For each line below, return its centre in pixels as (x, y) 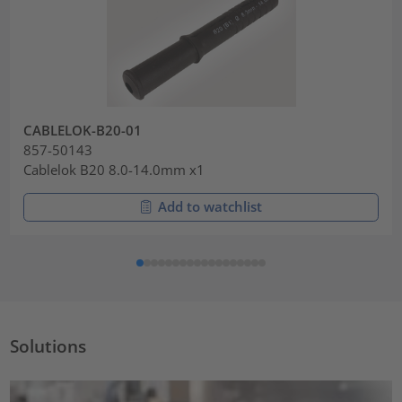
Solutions (48, 345)
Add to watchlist (210, 207)
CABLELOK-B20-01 (83, 130)
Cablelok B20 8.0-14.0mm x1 (114, 169)
